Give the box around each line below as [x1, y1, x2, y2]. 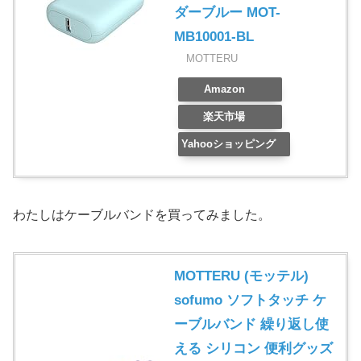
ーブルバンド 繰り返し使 [174, 317, 329, 333]
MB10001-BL [174, 29, 254, 45]
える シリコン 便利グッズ [174, 341, 333, 357]
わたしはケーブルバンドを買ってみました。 [13, 208, 271, 222]
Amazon [203, 83, 245, 96]
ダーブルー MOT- [174, 5, 280, 21]
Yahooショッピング [180, 138, 276, 151]
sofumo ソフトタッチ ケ [174, 293, 326, 309]
